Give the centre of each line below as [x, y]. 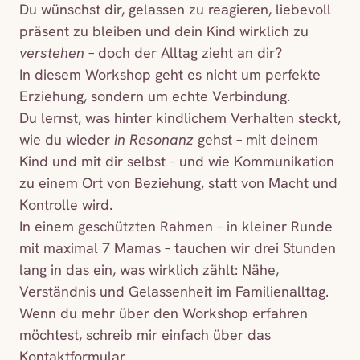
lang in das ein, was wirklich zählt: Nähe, [149, 270]
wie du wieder [67, 140]
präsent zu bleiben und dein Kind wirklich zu [164, 31]
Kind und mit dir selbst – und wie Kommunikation [177, 162]
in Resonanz [154, 140]
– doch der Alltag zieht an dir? [183, 53]
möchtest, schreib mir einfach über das [145, 335]
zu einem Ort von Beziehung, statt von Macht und [178, 183]
